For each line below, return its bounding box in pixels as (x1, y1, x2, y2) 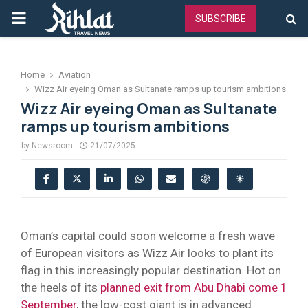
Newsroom (32, 141, 73, 151)
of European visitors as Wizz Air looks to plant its (21, 245, 274, 260)
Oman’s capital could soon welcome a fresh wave (21, 228, 275, 243)
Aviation (58, 69, 91, 80)
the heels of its (21, 280, 100, 294)
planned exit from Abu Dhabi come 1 (100, 280, 287, 294)
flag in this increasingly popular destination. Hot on (21, 263, 281, 277)
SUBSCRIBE (195, 13, 246, 24)
